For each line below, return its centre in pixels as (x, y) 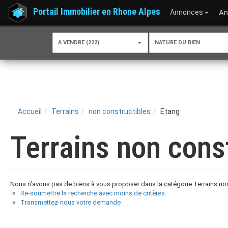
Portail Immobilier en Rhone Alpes (97, 11)
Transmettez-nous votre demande (70, 202)
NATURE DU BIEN (177, 43)
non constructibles (120, 111)
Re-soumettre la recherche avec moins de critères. (93, 193)
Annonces (187, 12)
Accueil (30, 111)
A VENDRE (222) (79, 43)
